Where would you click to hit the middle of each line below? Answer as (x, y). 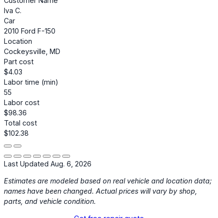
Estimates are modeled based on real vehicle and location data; (108, 181)
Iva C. (13, 11)
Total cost (20, 123)
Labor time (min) (31, 82)
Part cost (19, 62)
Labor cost (22, 103)
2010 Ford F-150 (30, 31)
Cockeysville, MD (32, 52)
